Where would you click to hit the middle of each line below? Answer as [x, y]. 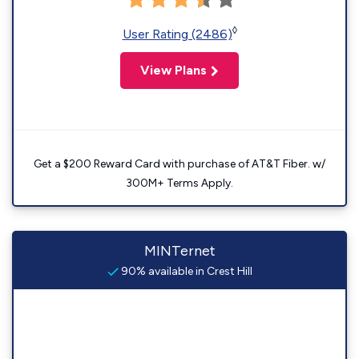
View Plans [173, 70]
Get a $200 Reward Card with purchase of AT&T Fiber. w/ [179, 164]
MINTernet [179, 251]
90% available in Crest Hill [185, 271]
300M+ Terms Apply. [179, 183]
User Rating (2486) [177, 34]
